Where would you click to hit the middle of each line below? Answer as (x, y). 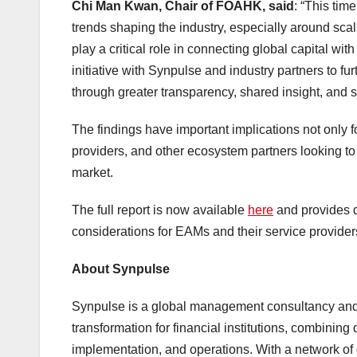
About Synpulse (121, 269)
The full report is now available (160, 210)
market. (92, 173)
